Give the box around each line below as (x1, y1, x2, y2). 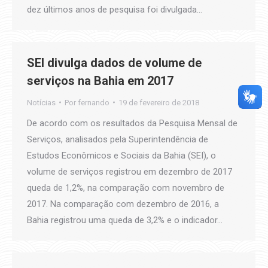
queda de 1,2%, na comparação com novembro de (27, 182, 224, 193)
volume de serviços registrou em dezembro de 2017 (27, 166, 232, 177)
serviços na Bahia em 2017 (27, 73, 173, 88)
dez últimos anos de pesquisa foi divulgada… (27, 4, 202, 15)
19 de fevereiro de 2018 (118, 98, 199, 107)
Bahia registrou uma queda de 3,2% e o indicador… (27, 214, 223, 226)
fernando (78, 98, 109, 107)
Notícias (27, 98, 56, 107)
